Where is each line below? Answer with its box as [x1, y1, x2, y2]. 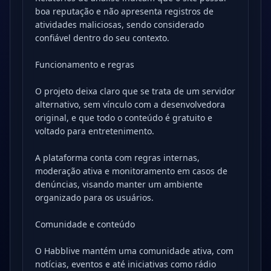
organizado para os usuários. [35, 192, 154, 203]
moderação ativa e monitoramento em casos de [35, 165, 227, 177]
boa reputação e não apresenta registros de [35, 5, 214, 17]
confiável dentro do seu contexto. [35, 32, 169, 44]
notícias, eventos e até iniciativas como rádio [35, 258, 216, 270]
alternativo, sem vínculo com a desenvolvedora [35, 99, 225, 110]
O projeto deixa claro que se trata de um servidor [35, 85, 235, 97]
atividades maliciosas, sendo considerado [35, 19, 204, 30]
